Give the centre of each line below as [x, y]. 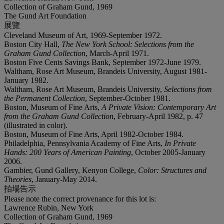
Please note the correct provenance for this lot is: [80, 198]
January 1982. [26, 80]
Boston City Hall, [33, 44]
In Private [180, 143]
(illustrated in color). [36, 125]
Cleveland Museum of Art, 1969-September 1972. [83, 35]
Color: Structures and [172, 170]
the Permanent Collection [44, 98]
